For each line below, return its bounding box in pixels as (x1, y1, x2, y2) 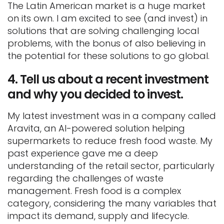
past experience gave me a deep (7, 146, 158, 159)
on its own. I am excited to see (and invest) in (7, 11, 207, 24)
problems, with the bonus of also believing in (7, 36, 205, 49)
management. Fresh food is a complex (7, 184, 181, 197)
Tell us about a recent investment (20, 70, 208, 87)
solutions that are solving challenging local (7, 24, 199, 37)
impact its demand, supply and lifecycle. (7, 209, 189, 222)
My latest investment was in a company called (7, 109, 216, 122)
